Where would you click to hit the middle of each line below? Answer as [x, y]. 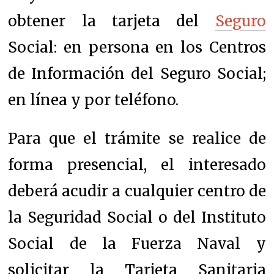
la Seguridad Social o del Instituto [137, 217]
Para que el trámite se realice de [137, 138]
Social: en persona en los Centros [137, 47]
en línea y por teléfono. [94, 100]
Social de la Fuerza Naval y [137, 243]
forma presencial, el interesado [137, 165]
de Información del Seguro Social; [137, 73]
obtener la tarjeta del [112, 21]
